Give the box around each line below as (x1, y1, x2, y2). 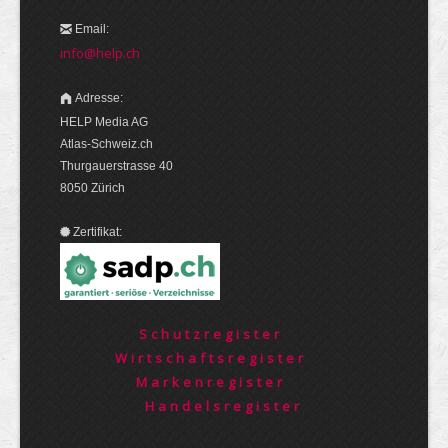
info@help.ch (60, 43, 140, 62)
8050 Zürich (60, 180, 125, 195)
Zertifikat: (73, 224, 122, 239)
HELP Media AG (60, 114, 148, 129)
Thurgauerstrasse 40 (60, 158, 173, 173)
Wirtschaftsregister (114, 348, 307, 367)
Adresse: (75, 90, 123, 105)
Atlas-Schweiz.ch (60, 136, 153, 151)
